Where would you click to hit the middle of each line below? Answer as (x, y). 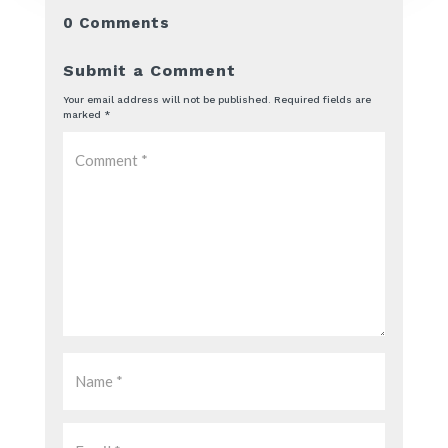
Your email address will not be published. (166, 99)
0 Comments (116, 22)
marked (83, 114)
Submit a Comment (149, 70)
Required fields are (322, 99)
